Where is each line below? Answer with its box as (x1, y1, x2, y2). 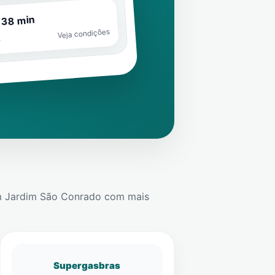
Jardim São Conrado (5, 190, 101, 203)
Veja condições (56, 27, 110, 40)
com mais (101, 190, 149, 203)
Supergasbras (53, 260, 121, 271)
